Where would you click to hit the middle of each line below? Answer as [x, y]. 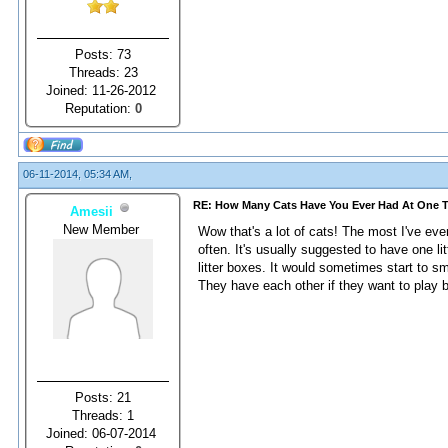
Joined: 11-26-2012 [103, 90]
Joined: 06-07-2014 [103, 433]
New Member [103, 229]
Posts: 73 [103, 54]
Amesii [91, 211]
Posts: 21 [103, 397]
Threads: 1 [103, 415]
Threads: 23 [103, 72]
